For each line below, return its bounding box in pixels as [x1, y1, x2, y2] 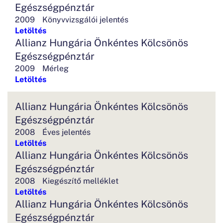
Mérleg [42, 62, 69, 73]
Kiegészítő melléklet [42, 175, 118, 186]
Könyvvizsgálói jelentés [42, 13, 128, 24]
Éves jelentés [42, 126, 91, 137]
